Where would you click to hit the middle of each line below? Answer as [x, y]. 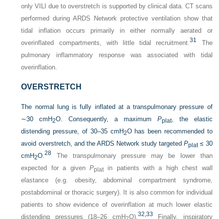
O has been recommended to [170, 131]
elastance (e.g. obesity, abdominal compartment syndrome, [117, 180]
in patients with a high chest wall [158, 168]
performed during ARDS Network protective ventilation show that [117, 18]
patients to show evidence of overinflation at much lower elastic [117, 204]
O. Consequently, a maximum [107, 119]
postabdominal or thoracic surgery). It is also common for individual [117, 192]
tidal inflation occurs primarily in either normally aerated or [117, 30]
